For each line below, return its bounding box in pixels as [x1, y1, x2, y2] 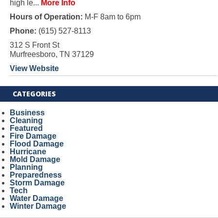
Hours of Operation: [9, 13, 83, 21]
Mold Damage [9, 155, 60, 163]
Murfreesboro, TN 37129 [9, 50, 94, 58]
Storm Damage [9, 179, 65, 187]
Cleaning [9, 116, 43, 125]
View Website [9, 64, 59, 73]
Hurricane [9, 147, 46, 156]
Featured [9, 124, 43, 132]
